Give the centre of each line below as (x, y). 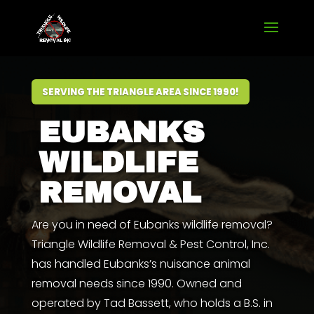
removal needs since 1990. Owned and (136, 284)
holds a (220, 303)
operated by (66, 303)
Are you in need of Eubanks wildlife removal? (152, 225)
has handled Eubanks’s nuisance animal (141, 264)
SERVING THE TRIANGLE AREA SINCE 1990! (140, 92)
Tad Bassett (136, 303)
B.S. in (258, 303)
